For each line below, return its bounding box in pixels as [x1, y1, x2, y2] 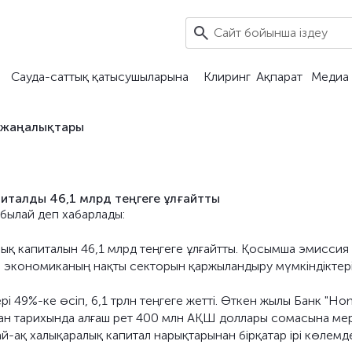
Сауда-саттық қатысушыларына [10, 69, 189, 84]
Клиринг [203, 69, 251, 84]
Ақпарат [255, 69, 302, 84]
